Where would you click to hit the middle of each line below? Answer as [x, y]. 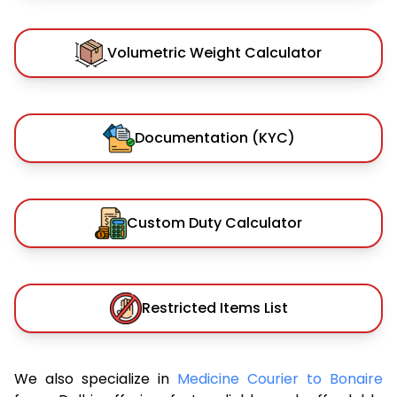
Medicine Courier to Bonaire [280, 378]
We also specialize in [96, 378]
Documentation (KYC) [214, 137]
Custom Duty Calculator [214, 222]
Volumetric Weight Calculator [214, 52]
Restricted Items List [214, 307]
